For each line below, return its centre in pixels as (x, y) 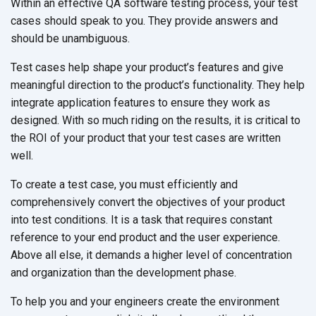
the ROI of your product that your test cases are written (146, 138)
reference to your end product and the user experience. (145, 237)
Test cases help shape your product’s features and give (147, 67)
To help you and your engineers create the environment (145, 301)
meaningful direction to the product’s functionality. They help (158, 85)
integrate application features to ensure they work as (140, 102)
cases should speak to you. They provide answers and (144, 20)
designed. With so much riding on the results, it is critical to (156, 120)
